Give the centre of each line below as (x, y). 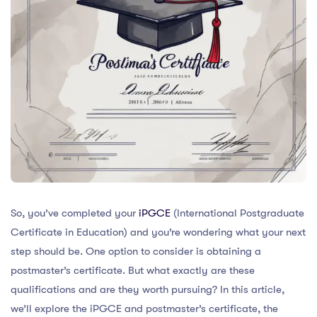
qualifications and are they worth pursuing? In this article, (148, 289)
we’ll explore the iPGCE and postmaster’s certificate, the (144, 308)
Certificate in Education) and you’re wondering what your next (158, 232)
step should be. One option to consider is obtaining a (136, 251)
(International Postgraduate (237, 213)
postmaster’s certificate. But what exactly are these (133, 270)
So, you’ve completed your (75, 213)
